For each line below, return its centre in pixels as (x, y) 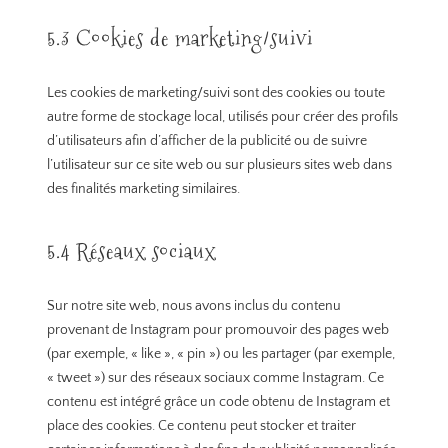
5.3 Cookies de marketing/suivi (180, 39)
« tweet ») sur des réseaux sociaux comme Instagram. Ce (216, 378)
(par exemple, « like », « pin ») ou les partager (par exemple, (221, 354)
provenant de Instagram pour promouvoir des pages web (218, 330)
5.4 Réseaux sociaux (132, 252)
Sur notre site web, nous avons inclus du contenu (194, 306)
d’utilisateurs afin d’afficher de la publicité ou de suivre (207, 141)
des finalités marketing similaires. (144, 189)
